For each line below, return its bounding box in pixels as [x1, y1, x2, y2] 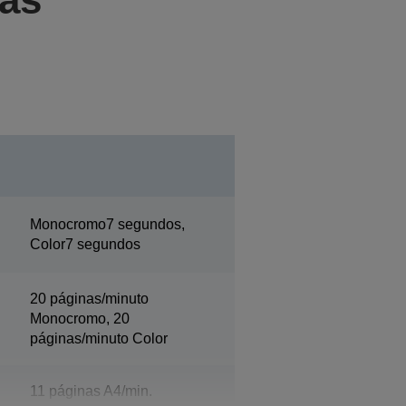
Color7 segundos [29, 236, 140, 252]
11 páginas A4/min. [29, 382, 152, 399]
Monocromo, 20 [29, 310, 130, 326]
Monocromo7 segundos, [29, 216, 185, 232]
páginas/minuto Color [29, 330, 168, 346]
